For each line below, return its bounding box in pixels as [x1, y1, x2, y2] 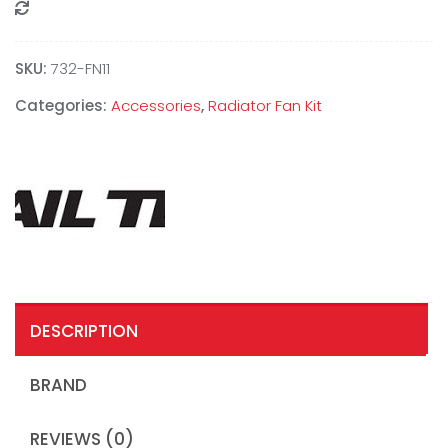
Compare [47, 3, 100, 17]
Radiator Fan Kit [208, 95, 322, 117]
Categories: [15, 95, 111, 117]
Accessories [111, 95, 201, 117]
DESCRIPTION [30, 319, 138, 344]
